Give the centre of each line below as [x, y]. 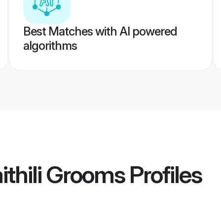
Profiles [163, 175]
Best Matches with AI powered [100, 31]
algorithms [50, 46]
